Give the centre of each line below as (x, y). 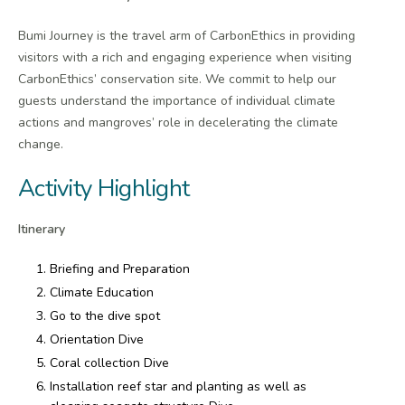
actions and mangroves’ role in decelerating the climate (178, 122)
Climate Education (102, 292)
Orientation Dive (97, 340)
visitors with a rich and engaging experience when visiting (185, 57)
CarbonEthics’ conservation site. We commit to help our (177, 79)
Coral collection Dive (109, 363)
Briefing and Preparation (120, 268)
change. (41, 144)
